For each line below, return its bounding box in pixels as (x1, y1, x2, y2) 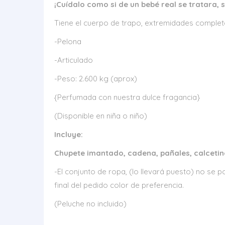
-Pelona (54, 37, 81, 46)
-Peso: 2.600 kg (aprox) (54, 74, 137, 83)
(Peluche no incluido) (54, 199, 127, 208)
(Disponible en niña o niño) (54, 111, 147, 121)
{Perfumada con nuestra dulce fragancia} (54, 92, 200, 102)
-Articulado (54, 55, 93, 65)
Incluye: (54, 130, 83, 139)
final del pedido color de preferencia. (54, 180, 184, 190)
